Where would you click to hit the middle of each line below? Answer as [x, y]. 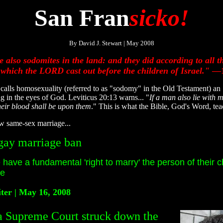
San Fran [82, 18]
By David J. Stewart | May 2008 [111, 43]
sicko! [159, 18]
